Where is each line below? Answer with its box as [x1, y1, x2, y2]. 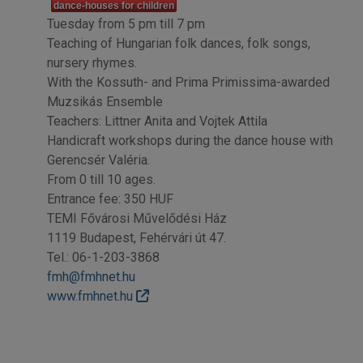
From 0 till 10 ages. [46, 171, 156, 187]
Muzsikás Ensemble [46, 93, 163, 109]
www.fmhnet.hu [46, 288, 136, 304]
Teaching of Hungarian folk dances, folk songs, [46, 35, 310, 51]
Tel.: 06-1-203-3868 [46, 249, 160, 265]
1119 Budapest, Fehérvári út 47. [46, 229, 226, 246]
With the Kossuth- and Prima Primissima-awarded [46, 74, 330, 90]
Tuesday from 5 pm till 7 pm [46, 15, 205, 32]
